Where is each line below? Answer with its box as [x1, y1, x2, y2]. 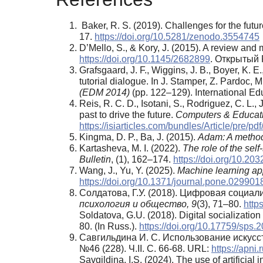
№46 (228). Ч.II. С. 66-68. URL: [79, 244, 211, 254]
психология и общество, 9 [79, 199, 197, 210]
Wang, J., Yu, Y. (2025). [79, 166, 177, 176]
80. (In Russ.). [79, 221, 139, 232]
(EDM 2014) [79, 87, 130, 98]
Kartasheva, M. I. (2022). [79, 143, 183, 154]
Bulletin [79, 154, 111, 165]
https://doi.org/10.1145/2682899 [79, 54, 210, 65]
